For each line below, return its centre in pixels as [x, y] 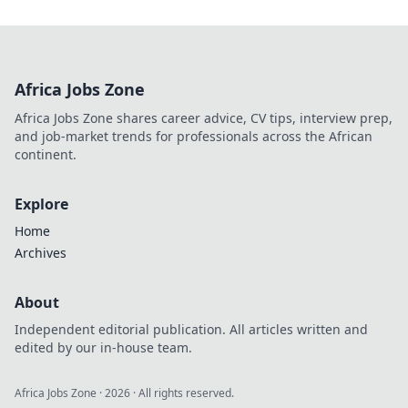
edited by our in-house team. [103, 347]
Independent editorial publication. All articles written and [191, 329]
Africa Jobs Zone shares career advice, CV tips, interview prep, [204, 118]
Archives [41, 253]
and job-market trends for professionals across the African [194, 136]
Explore [41, 204]
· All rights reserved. [182, 393]
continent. [46, 154]
